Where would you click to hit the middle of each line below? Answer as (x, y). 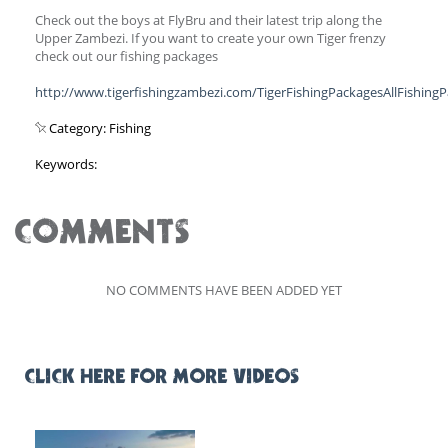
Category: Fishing (98, 127)
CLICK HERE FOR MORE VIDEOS (162, 377)
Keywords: (66, 163)
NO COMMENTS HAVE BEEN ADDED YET (224, 289)
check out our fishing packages (126, 55)
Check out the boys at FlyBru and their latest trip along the (208, 19)
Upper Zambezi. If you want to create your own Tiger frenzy (210, 37)
